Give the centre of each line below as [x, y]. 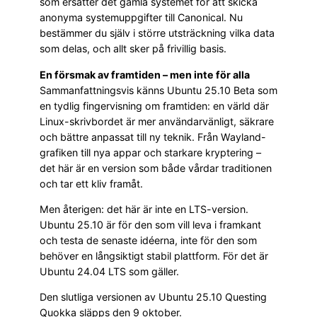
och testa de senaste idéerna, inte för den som [148, 240]
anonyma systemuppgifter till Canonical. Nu [141, 18]
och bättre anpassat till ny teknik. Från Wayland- [153, 137]
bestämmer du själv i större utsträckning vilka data [157, 33]
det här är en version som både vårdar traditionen [156, 168]
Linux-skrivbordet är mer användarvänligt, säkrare [157, 121]
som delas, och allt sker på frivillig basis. [133, 49]
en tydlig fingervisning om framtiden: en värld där [154, 105]
